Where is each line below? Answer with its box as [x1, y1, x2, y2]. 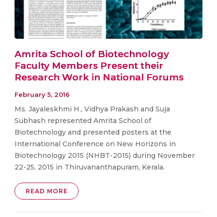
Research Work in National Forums [15, 72, 184, 83]
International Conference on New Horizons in [15, 139, 176, 148]
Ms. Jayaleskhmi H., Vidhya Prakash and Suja [15, 104, 170, 113]
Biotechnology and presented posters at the [15, 127, 171, 137]
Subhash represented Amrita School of [15, 116, 151, 125]
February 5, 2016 [15, 90, 70, 98]
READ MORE [25, 187, 68, 195]
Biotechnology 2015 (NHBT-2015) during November [15, 151, 195, 160]
